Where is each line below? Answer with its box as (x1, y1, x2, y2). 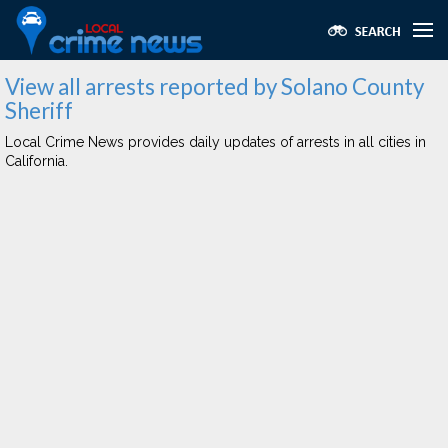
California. (5, 153, 68, 169)
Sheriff (5, 97, 73, 124)
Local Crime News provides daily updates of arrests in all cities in (5, 134, 426, 150)
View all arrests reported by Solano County (5, 73, 424, 100)
